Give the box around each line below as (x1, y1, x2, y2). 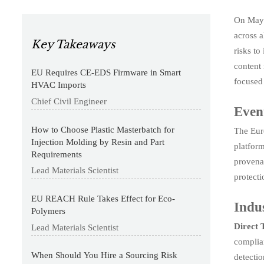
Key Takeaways (31, 37, 115, 51)
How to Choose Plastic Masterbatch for (31, 124, 175, 134)
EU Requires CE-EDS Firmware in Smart (31, 68, 181, 78)
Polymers (31, 206, 66, 216)
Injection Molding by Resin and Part (31, 137, 165, 147)
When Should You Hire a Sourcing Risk (31, 250, 178, 260)
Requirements (31, 149, 82, 159)
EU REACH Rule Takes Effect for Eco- (31, 193, 176, 203)
